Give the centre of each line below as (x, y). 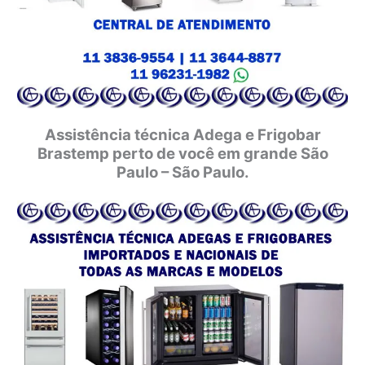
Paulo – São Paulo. (182, 172)
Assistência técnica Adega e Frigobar (182, 134)
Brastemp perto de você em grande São (182, 153)
